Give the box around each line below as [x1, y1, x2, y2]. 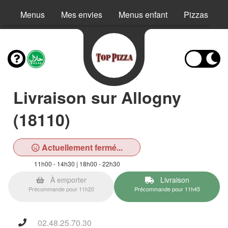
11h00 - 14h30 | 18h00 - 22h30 [34, 159, 120, 168]
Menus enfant [119, 9, 167, 20]
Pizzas [184, 9, 208, 20]
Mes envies [61, 9, 102, 20]
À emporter [48, 175, 87, 185]
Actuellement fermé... [39, 141, 123, 153]
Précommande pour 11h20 [28, 185, 94, 193]
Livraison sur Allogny [13, 85, 181, 109]
